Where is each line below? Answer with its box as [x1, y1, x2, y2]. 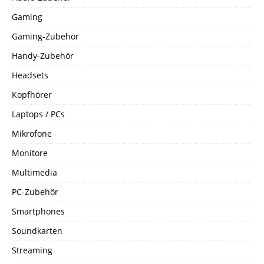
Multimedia [12, 166, 57, 178]
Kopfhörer [12, 88, 52, 100]
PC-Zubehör [12, 186, 58, 197]
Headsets [12, 69, 48, 81]
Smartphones [12, 205, 65, 217]
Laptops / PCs [12, 108, 65, 120]
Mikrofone [12, 127, 52, 139]
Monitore [12, 147, 48, 159]
